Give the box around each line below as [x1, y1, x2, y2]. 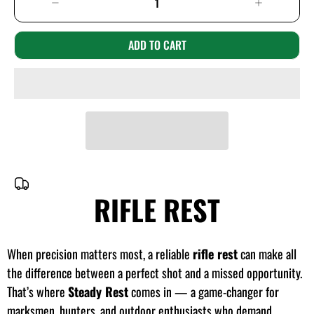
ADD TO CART [128, 36, 186, 54]
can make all [238, 244, 296, 263]
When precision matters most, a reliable [7, 244, 193, 263]
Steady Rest [68, 282, 128, 301]
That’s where [7, 282, 68, 301]
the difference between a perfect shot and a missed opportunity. [7, 263, 302, 282]
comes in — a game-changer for [128, 282, 279, 301]
